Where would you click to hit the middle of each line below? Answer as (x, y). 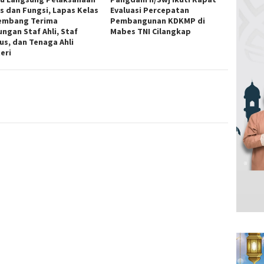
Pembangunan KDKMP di (158, 21)
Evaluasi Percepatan (150, 10)
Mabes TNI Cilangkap (151, 32)
